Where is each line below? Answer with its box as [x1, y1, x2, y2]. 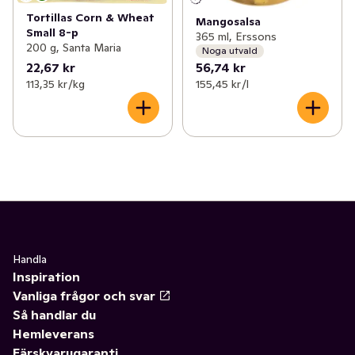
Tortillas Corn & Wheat [26, 10, 155, 25]
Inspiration [13, 268, 80, 284]
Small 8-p [26, 25, 78, 40]
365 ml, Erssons [195, 29, 277, 44]
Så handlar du [13, 306, 96, 323]
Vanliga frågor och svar [13, 287, 155, 303]
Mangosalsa [195, 13, 261, 29]
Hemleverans [13, 325, 94, 342]
